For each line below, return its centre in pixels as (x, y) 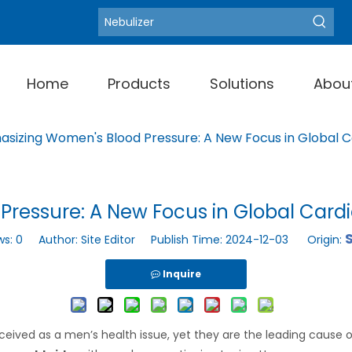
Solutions (242, 84)
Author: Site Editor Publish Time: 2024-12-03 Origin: (183, 240)
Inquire (182, 274)
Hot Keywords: (144, 22)
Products (139, 84)
